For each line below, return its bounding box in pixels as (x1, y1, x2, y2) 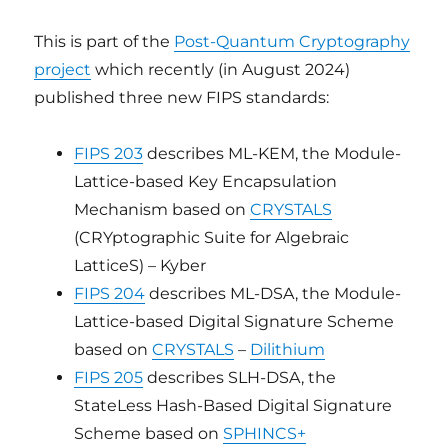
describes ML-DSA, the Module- (145, 284, 402, 303)
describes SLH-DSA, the (143, 368, 337, 387)
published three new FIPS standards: (34, 88, 330, 107)
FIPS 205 (74, 368, 144, 387)
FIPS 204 (74, 284, 146, 303)
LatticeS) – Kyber (74, 256, 207, 275)
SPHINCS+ (223, 424, 307, 443)
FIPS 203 (74, 144, 144, 163)
